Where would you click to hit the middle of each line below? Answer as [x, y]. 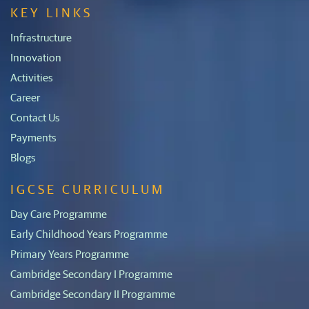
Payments [33, 137]
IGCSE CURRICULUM [88, 188]
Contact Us [35, 117]
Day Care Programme [59, 213]
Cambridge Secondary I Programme [91, 273]
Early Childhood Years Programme [89, 233]
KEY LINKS [51, 12]
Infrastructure [41, 37]
